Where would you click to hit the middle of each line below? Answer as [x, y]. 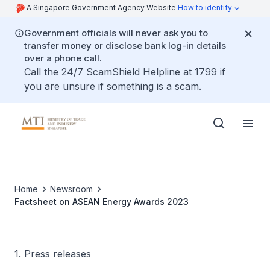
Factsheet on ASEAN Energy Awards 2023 [102, 202]
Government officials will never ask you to [116, 33]
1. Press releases [53, 254]
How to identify [205, 8]
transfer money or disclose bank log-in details [125, 46]
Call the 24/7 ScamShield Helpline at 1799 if [125, 72]
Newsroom [71, 189]
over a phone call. [63, 58]
